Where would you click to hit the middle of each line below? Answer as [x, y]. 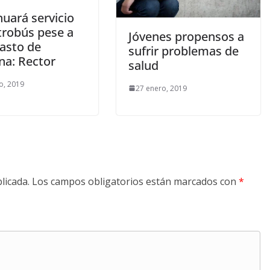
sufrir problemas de [183, 51]
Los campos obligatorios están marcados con [135, 181]
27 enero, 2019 [161, 88]
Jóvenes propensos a [186, 36]
